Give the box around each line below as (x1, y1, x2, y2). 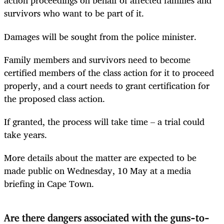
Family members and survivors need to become (4, 51, 190, 67)
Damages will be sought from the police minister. (4, 28, 196, 44)
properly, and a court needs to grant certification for (4, 77, 209, 93)
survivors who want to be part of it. (4, 5, 144, 21)
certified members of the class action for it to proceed (4, 64, 214, 80)
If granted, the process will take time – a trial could (4, 113, 204, 129)
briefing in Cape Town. (4, 176, 94, 191)
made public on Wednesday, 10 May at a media (4, 163, 191, 178)
